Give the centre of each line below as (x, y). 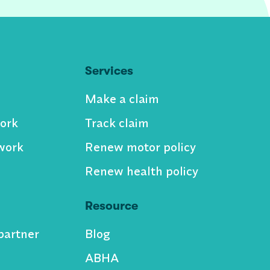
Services (109, 71)
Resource (111, 206)
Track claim (117, 123)
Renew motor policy (140, 147)
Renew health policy (141, 171)
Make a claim (122, 99)
